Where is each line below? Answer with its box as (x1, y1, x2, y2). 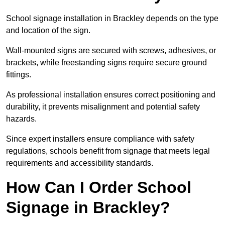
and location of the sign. (6, 26, 92, 35)
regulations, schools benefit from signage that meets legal (6, 147, 210, 156)
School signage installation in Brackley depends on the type (6, 14, 218, 23)
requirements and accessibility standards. (6, 159, 153, 168)
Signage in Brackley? (6, 198, 170, 217)
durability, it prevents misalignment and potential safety (6, 102, 200, 111)
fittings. (6, 70, 33, 79)
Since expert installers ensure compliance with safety (6, 135, 194, 144)
